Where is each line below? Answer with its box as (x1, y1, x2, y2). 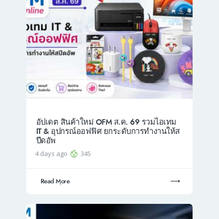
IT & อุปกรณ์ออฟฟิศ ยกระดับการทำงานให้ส (36, 126, 180, 137)
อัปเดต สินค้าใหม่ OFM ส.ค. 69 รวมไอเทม (36, 116, 176, 128)
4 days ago (35, 149, 69, 158)
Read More (40, 176, 70, 186)
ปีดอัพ (36, 135, 56, 147)
